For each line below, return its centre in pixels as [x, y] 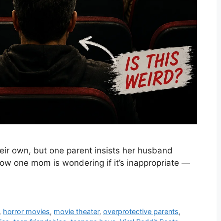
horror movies [27, 212]
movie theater [77, 212]
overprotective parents [141, 212]
